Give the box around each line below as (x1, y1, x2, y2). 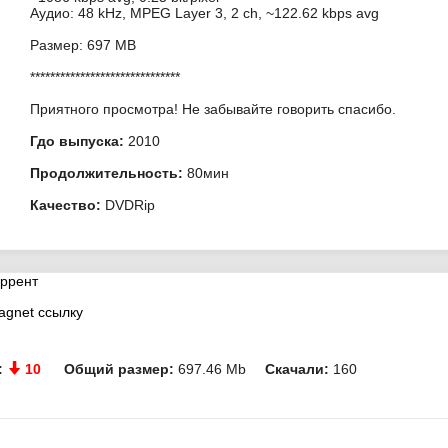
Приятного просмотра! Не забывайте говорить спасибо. (29, 101, 396, 117)
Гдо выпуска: (29, 133, 124, 149)
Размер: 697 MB (29, 37, 136, 53)
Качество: (29, 197, 101, 213)
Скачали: (265, 360, 329, 377)
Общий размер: (64, 360, 174, 377)
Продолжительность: (29, 165, 183, 181)
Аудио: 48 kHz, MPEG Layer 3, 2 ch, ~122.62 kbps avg (29, 5, 379, 21)
